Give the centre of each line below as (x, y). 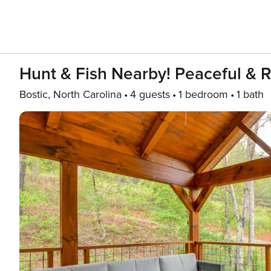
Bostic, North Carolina (70, 94)
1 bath (250, 94)
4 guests (150, 94)
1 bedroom (203, 94)
